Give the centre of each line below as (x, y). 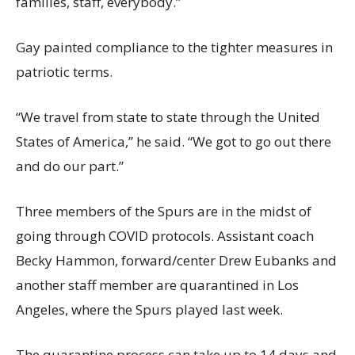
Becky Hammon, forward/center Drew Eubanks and (176, 261)
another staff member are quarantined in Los (157, 285)
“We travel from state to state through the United (168, 117)
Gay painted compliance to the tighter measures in (174, 48)
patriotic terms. (64, 72)
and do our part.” (70, 166)
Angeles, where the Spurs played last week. (149, 310)
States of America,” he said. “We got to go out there (174, 142)
